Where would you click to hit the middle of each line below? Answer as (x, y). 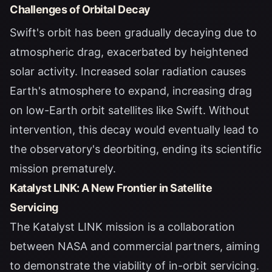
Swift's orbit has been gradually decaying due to (133, 33)
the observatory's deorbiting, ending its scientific (136, 149)
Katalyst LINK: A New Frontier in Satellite (111, 188)
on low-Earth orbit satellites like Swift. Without (130, 110)
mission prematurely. (63, 169)
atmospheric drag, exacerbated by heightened (129, 52)
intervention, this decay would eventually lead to (134, 130)
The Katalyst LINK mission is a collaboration (122, 227)
